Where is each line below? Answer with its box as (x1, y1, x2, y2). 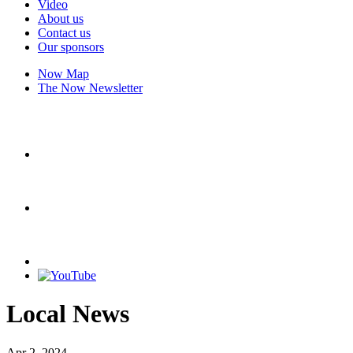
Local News (6, 299, 129, 329)
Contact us (38, 26, 91, 39)
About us (38, 12, 84, 25)
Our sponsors (38, 40, 104, 54)
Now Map (38, 67, 89, 80)
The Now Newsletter (38, 81, 143, 95)
